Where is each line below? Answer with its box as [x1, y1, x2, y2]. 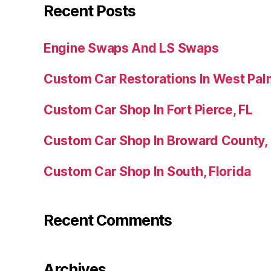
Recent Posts [44, 2, 135, 21]
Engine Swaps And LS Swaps [44, 41, 219, 56]
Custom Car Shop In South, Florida [44, 164, 252, 180]
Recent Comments [44, 211, 172, 230]
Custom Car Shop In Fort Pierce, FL [44, 102, 253, 118]
